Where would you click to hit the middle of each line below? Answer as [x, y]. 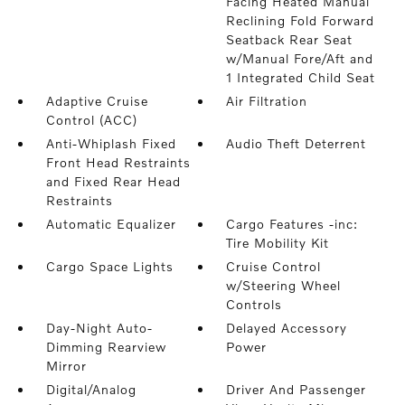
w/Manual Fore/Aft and [300, 58]
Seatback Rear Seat [290, 39]
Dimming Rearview [106, 347]
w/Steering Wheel [284, 285]
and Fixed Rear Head [113, 181]
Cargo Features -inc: [292, 224]
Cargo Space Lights [109, 266]
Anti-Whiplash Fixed [111, 143]
